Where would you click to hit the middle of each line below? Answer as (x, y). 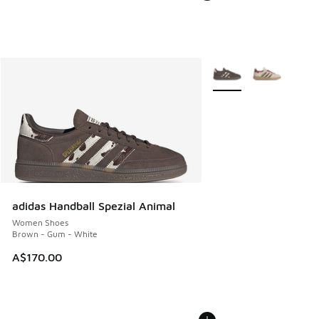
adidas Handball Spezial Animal (94, 206)
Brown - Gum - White (55, 234)
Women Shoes (40, 223)
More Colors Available (257, 67)
